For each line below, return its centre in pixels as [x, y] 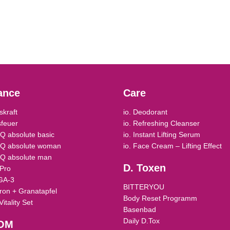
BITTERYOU [144, 187]
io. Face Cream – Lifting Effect [173, 146]
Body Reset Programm [160, 198]
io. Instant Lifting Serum [162, 135]
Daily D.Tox [142, 221]
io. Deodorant [146, 112]
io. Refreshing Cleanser [162, 123]
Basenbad [140, 210]
